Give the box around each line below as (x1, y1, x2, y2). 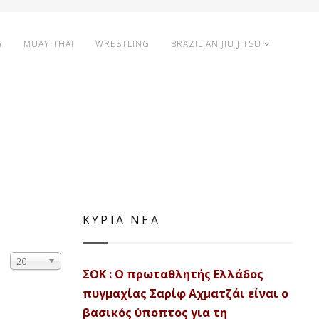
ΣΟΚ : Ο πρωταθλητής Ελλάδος (83, 266, 263, 282)
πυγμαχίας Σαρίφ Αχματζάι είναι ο (83, 286, 288, 301)
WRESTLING (95, 38, 150, 50)
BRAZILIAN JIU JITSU (171, 38, 261, 50)
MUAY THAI (23, 38, 74, 50)
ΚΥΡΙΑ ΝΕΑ (83, 212, 160, 228)
